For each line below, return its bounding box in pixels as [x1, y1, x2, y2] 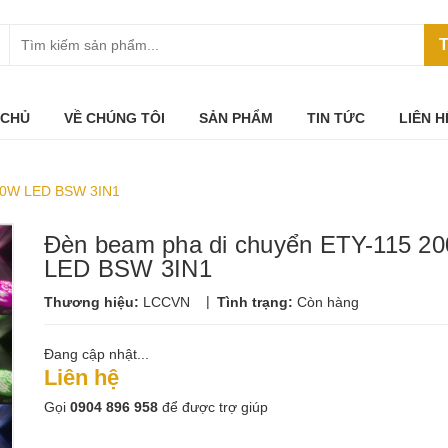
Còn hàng [297, 294, 359, 310]
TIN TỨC [307, 110, 365, 126]
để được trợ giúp [158, 399, 268, 415]
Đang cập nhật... [44, 346, 149, 362]
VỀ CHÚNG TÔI [64, 110, 165, 126]
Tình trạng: [217, 294, 297, 310]
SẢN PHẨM [199, 110, 273, 126]
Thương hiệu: [44, 294, 143, 310]
